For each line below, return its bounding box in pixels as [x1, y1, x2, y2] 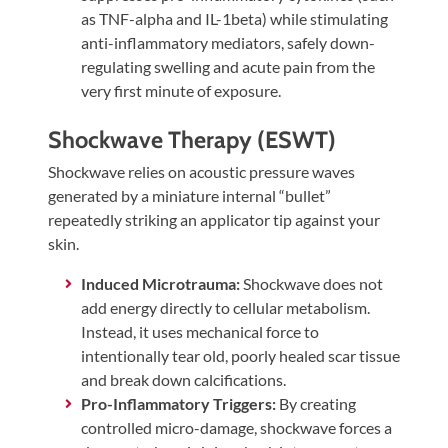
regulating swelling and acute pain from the [80, 57, 375, 77]
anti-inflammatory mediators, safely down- [80, 33, 375, 53]
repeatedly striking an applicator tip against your [48, 210, 380, 230]
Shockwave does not [239, 274, 383, 294]
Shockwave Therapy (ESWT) [48, 125, 336, 155]
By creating [275, 394, 356, 414]
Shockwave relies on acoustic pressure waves [48, 162, 355, 182]
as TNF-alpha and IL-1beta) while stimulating [80, 9, 388, 29]
